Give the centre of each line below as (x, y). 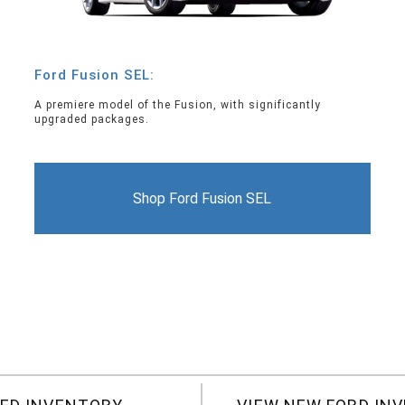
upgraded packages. (92, 120)
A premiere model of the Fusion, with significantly (178, 105)
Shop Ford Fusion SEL (202, 199)
